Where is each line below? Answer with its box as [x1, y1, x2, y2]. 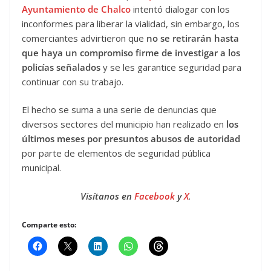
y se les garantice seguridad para [100, 60, 241, 73]
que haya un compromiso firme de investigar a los [22, 46, 240, 59]
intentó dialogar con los [131, 2, 230, 15]
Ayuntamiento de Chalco [22, 2, 131, 15]
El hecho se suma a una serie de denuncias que [22, 103, 217, 116]
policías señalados [22, 60, 100, 73]
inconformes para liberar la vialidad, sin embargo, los [22, 17, 240, 30]
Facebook [134, 189, 177, 202]
